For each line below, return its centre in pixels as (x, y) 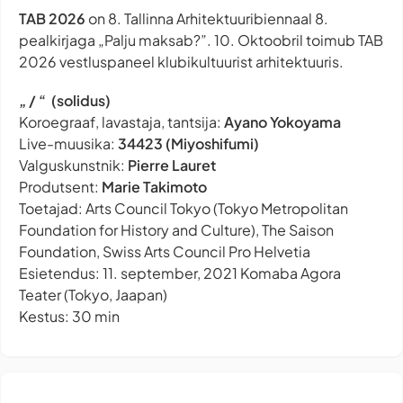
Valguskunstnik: (73, 166)
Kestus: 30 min (69, 317)
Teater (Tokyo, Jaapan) (93, 295)
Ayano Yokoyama (284, 122)
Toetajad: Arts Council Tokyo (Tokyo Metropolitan (184, 209)
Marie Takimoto (154, 187)
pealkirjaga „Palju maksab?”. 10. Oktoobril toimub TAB (201, 40)
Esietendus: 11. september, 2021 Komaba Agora (180, 273)
